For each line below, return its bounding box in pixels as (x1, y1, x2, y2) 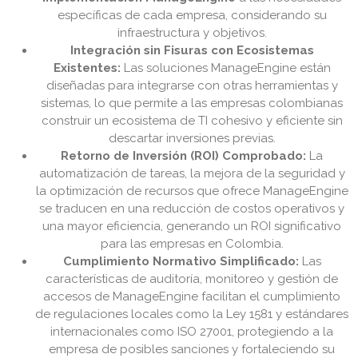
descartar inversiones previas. (108, 131, 276, 146)
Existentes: (53, 61, 121, 76)
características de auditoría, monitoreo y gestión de (46, 272, 338, 287)
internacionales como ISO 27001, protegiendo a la (50, 324, 333, 340)
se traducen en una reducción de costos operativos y (39, 201, 344, 217)
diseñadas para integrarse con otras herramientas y (46, 78, 338, 93)
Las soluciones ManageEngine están (120, 61, 331, 76)
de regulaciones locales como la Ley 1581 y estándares (35, 307, 348, 322)
